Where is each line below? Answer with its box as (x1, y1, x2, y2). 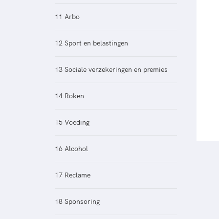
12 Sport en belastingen (55, 39, 128, 48)
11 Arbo (55, 12, 80, 22)
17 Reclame (55, 171, 90, 180)
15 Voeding (55, 118, 89, 127)
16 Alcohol (55, 144, 88, 153)
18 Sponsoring (55, 197, 100, 206)
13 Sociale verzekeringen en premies (55, 65, 168, 74)
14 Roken (55, 91, 84, 101)
